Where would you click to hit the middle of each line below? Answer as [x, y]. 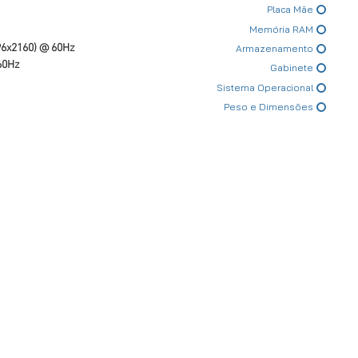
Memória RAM [281, 29]
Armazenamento [274, 48]
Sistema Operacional [265, 87]
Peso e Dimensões [268, 106]
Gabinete [292, 68]
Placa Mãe [290, 10]
